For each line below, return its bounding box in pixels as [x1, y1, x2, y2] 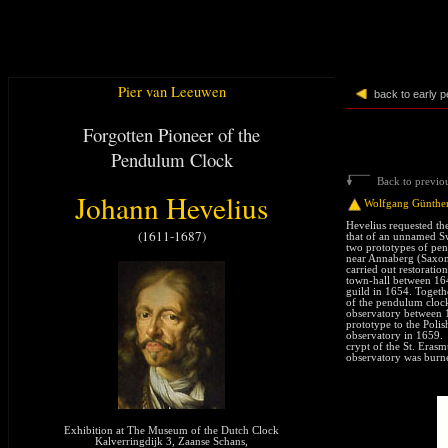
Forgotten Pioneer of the [83, 122, 260, 147]
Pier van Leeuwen [117, 82, 226, 101]
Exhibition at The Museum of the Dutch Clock [64, 425, 279, 436]
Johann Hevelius [75, 188, 268, 227]
